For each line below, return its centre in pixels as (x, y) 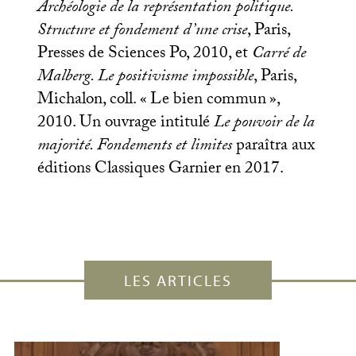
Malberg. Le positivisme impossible (145, 78)
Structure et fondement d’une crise (142, 32)
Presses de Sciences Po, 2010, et (144, 55)
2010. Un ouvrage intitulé (125, 124)
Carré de (279, 55)
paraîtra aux (273, 147)
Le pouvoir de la (264, 124)
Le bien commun (208, 101)
